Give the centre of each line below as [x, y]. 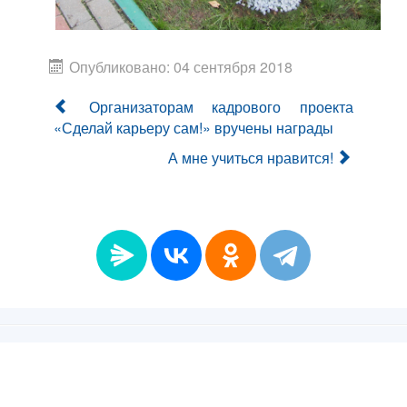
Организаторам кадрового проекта [221, 106]
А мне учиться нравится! [251, 157]
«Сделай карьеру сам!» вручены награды [194, 127]
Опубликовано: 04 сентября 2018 [181, 66]
